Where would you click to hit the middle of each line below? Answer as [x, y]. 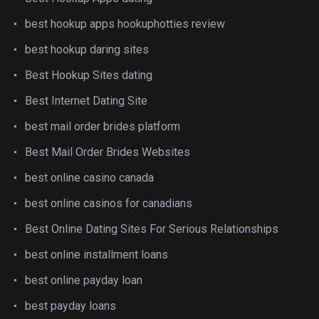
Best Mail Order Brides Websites [108, 152]
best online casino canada [89, 177]
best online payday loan [84, 280]
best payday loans [70, 305]
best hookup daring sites [87, 49]
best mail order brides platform [103, 126]
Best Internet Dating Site [86, 100]
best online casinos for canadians [109, 203]
